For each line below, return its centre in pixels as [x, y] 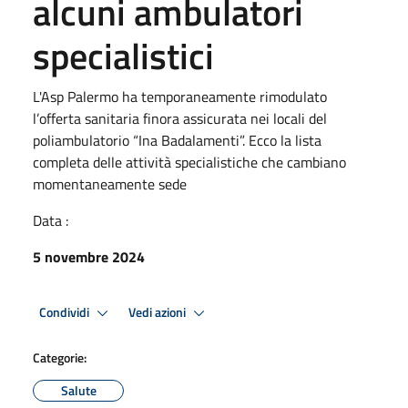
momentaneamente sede [110, 184]
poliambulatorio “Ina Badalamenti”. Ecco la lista [177, 140]
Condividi [66, 312]
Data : [51, 220]
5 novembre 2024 [89, 257]
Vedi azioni [158, 312]
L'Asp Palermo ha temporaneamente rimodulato [180, 97]
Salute [78, 390]
